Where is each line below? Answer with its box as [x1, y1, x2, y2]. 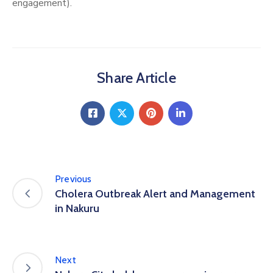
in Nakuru [55, 201, 99, 215]
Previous [55, 172, 92, 185]
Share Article [97, 68, 176, 87]
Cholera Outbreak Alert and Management [55, 186, 255, 200]
